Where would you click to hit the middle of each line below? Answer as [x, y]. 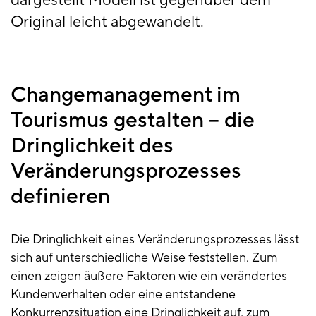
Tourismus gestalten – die [133, 121]
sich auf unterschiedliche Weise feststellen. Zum [144, 258]
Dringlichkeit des [92, 146]
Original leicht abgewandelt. [107, 22]
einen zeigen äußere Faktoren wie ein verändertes [149, 276]
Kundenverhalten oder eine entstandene [123, 295]
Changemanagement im [126, 95]
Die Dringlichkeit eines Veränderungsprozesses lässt [155, 240]
